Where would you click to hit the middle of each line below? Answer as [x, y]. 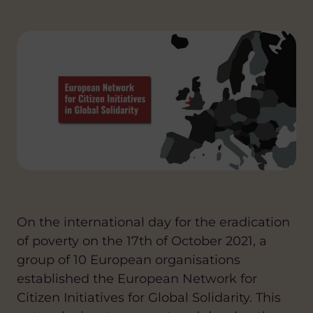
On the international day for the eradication [153, 222]
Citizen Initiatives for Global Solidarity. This [149, 298]
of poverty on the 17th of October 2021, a [142, 241]
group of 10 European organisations [129, 260]
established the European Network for [137, 279]
